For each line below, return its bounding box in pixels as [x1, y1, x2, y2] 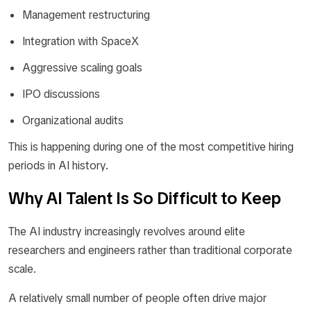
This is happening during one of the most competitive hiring [8, 140, 294, 154]
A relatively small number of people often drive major [8, 291, 267, 305]
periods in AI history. [8, 158, 108, 173]
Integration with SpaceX [22, 34, 139, 49]
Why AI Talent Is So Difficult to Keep [8, 187, 281, 209]
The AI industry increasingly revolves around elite [8, 224, 245, 239]
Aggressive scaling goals [22, 60, 142, 75]
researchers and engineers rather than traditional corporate [8, 243, 292, 258]
